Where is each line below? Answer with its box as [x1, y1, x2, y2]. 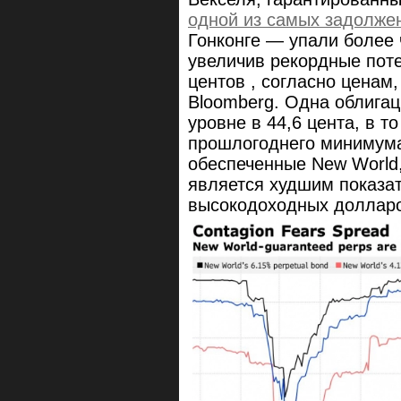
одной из [188, 10, 267, 30]
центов [188, 72, 251, 92]
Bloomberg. [188, 92, 285, 113]
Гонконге [188, 30, 266, 51]
